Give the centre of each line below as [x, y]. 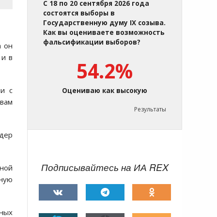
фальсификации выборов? [92, 42]
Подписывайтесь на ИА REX [105, 167]
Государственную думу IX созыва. [104, 23]
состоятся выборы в [79, 13]
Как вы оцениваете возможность [104, 33]
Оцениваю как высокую [105, 91]
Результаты [150, 109]
